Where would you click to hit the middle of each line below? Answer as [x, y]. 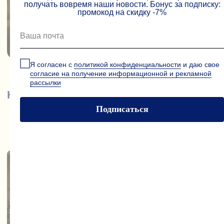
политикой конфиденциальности [127, 64]
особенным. [59, 25]
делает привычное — [77, 15]
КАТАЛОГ [76, 46]
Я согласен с [52, 64]
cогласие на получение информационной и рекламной [121, 73]
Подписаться [122, 109]
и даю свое [200, 64]
